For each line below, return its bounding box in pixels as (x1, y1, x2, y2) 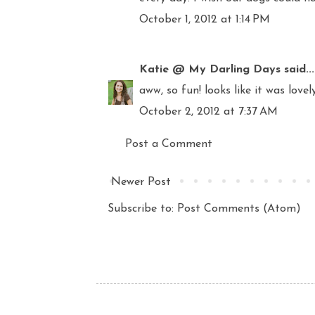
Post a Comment (125, 138, 212, 150)
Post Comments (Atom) (177, 202, 301, 214)
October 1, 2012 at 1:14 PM (139, 13, 270, 25)
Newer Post (111, 176, 171, 188)
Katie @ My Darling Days (139, 63, 281, 75)
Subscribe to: (108, 202, 177, 214)
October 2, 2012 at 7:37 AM (139, 105, 278, 117)
